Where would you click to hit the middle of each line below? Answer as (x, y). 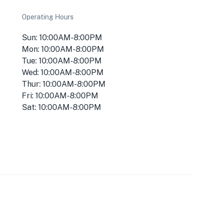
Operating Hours (48, 17)
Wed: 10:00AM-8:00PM (63, 72)
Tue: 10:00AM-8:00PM (62, 61)
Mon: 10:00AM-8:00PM (63, 49)
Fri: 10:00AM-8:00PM (60, 96)
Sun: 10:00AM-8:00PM (62, 38)
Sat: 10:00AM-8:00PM (62, 107)
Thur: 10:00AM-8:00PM (64, 84)
